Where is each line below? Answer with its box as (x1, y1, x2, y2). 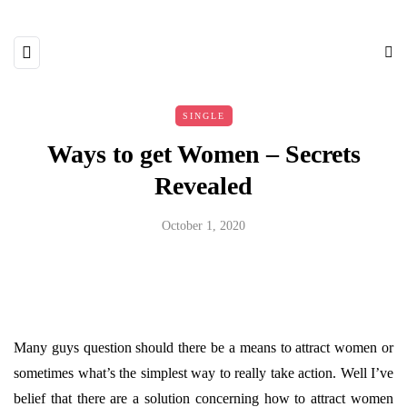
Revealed (154, 172, 253, 200)
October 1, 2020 (162, 219, 245, 233)
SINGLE (182, 111, 225, 121)
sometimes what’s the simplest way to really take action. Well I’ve (14, 365, 393, 381)
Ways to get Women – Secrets (46, 140, 361, 168)
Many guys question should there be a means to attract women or (14, 340, 393, 355)
